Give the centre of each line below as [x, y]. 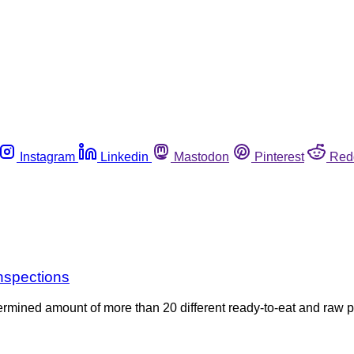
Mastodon [201, 156]
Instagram [47, 156]
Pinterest [279, 156]
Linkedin [124, 156]
